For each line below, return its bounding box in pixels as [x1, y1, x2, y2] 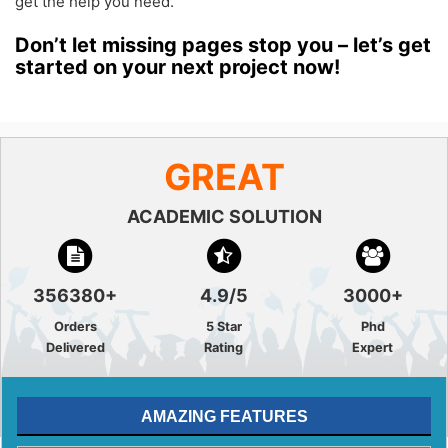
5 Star [205, 319, 242, 335]
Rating [204, 340, 244, 356]
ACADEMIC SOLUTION [126, 206, 322, 228]
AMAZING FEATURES [140, 408, 308, 426]
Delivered [45, 340, 105, 356]
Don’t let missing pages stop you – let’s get [15, 33, 431, 58]
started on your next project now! [15, 55, 340, 80]
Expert [352, 340, 394, 356]
